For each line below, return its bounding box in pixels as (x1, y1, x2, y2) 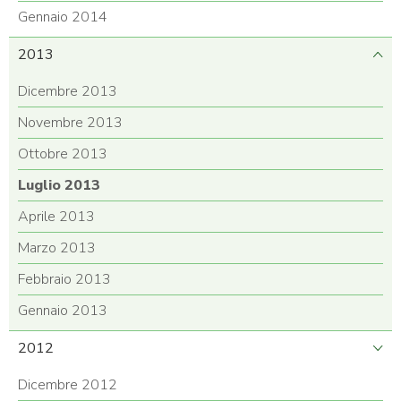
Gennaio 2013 (18, 301, 107, 321)
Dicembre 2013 (18, 81, 117, 102)
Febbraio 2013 (18, 269, 111, 290)
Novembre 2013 (18, 113, 123, 133)
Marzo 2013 (18, 238, 96, 259)
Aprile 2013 (18, 207, 95, 227)
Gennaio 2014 (18, 7, 107, 28)
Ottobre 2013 (18, 144, 107, 165)
